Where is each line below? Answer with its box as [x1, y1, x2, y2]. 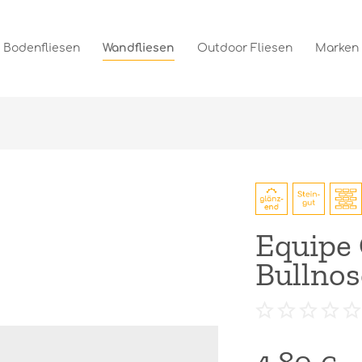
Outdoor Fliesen [197, 42, 293, 54]
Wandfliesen [103, 42, 175, 54]
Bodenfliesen [3, 42, 80, 54]
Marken [315, 42, 359, 54]
